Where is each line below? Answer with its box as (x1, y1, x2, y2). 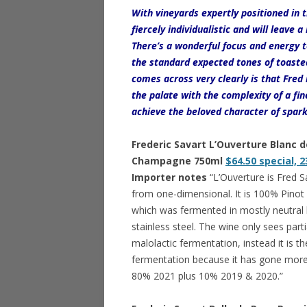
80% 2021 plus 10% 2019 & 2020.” (132, 269, 283, 282)
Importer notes (132, 171, 207, 184)
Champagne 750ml (132, 154, 225, 167)
